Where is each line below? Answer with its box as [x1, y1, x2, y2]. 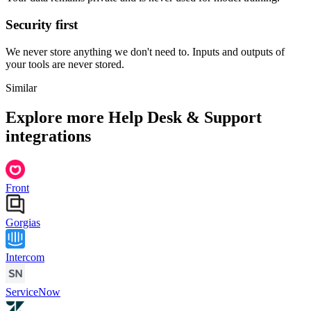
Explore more [6, 108, 108, 126]
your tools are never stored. [6, 58, 124, 70]
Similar [6, 81, 37, 94]
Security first [6, 17, 78, 33]
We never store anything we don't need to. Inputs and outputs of [6, 45, 285, 58]
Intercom [6, 251, 44, 263]
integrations [6, 126, 91, 145]
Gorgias [6, 216, 40, 228]
